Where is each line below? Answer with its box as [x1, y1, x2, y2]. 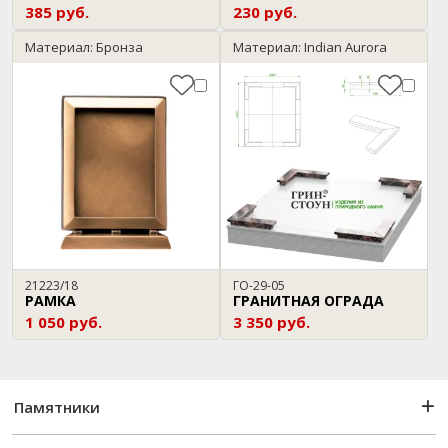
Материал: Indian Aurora [233, 38, 387, 56]
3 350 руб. [233, 312, 310, 332]
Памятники [14, 397, 100, 417]
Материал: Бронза [25, 38, 143, 56]
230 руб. [233, 2, 297, 22]
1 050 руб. [25, 312, 102, 332]
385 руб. [25, 2, 89, 22]
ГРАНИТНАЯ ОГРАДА [233, 291, 384, 310]
